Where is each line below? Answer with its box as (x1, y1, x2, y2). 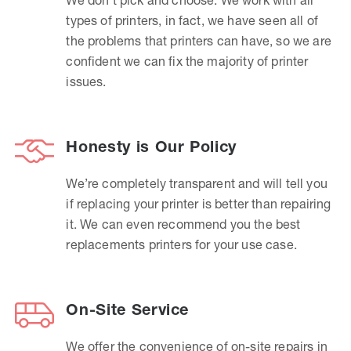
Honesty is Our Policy (66, 136, 237, 156)
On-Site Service (66, 299, 190, 319)
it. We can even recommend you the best (66, 215, 301, 232)
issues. (66, 73, 107, 89)
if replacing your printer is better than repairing (66, 195, 331, 212)
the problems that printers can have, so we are (66, 32, 331, 49)
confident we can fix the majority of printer (66, 52, 309, 69)
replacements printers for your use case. (66, 236, 297, 252)
